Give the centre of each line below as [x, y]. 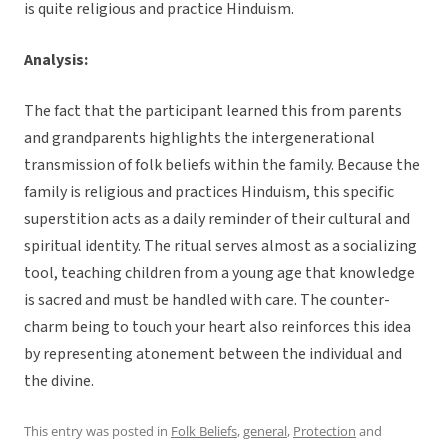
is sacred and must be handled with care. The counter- [207, 300]
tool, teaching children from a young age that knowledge [219, 273]
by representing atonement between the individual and [213, 354]
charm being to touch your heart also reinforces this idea [217, 327]
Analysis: [56, 60]
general [265, 431]
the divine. [59, 381]
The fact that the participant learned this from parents [213, 111]
